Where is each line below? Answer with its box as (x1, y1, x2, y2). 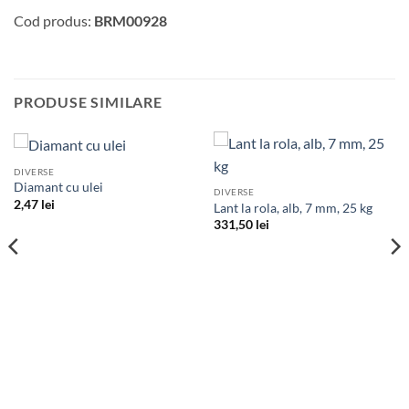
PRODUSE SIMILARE (14, 92, 163, 110)
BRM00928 (94, 12, 167, 30)
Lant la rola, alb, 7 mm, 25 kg (213, 200, 372, 215)
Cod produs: (14, 12, 94, 30)
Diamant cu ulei (13, 180, 103, 195)
